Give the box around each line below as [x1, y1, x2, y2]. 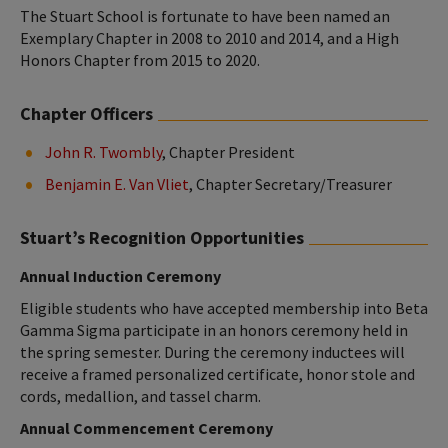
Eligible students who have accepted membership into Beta [20, 297, 428, 318]
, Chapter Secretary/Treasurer [189, 173, 392, 194]
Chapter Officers [20, 101, 153, 125]
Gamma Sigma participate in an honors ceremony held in [20, 319, 408, 340]
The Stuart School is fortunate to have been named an [20, 5, 390, 26]
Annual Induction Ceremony [20, 265, 221, 286]
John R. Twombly [45, 141, 162, 162]
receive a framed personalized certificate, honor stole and [20, 363, 415, 384]
